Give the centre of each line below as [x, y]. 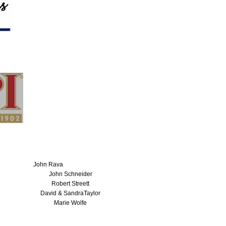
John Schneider [70, 174]
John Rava [48, 165]
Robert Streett [70, 184]
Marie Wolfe [70, 203]
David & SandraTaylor [70, 193]
